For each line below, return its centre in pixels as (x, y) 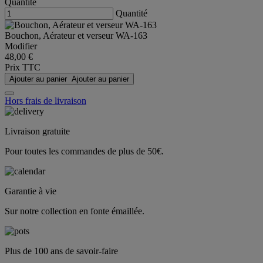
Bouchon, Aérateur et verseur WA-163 (76, 36)
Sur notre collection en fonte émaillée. (75, 211)
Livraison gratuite (37, 131)
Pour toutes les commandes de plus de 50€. (84, 151)
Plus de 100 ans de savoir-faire (61, 251)
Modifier (21, 46)
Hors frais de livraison (45, 101)
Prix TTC (23, 68)
